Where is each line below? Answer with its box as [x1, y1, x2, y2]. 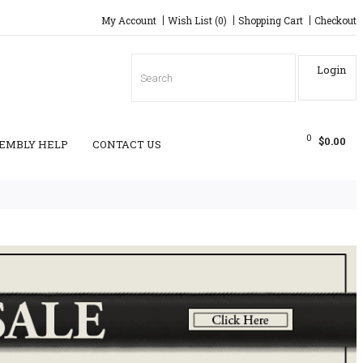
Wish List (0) [168, 14, 227, 27]
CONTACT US [92, 137, 161, 152]
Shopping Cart [238, 14, 303, 27]
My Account [101, 14, 156, 27]
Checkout [314, 14, 357, 27]
